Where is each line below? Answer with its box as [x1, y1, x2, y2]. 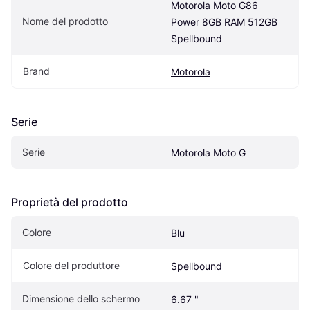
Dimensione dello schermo [22, 293, 140, 305]
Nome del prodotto [22, 15, 108, 28]
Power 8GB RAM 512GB [171, 16, 277, 28]
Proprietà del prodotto [11, 195, 128, 210]
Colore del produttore [23, 259, 120, 272]
